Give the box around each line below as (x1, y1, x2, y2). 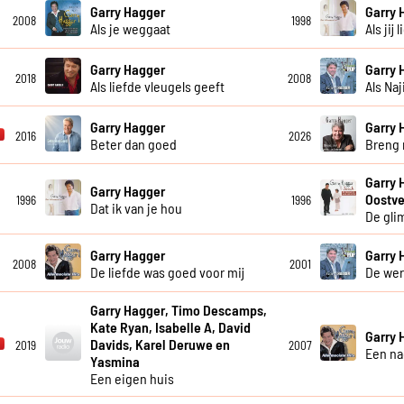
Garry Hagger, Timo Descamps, (89, 301, 267, 319)
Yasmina (89, 353, 140, 371)
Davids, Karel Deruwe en (89, 335, 230, 353)
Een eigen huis (89, 370, 174, 388)
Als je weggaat (89, 19, 170, 37)
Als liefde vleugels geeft (89, 77, 225, 95)
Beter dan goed (89, 134, 177, 152)
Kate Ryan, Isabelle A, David (89, 318, 251, 336)
